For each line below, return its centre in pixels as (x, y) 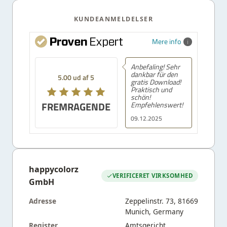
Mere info (166, 41)
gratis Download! (156, 82)
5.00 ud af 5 (76, 77)
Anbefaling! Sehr (155, 66)
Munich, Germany (154, 211)
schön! (140, 97)
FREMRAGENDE (76, 106)
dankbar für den (154, 74)
